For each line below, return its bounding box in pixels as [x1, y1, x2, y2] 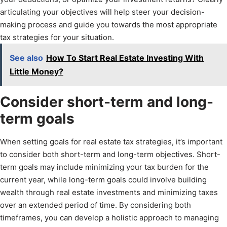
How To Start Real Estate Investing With [46, 53, 204, 63]
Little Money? [10, 66, 63, 77]
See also [10, 53, 43, 63]
